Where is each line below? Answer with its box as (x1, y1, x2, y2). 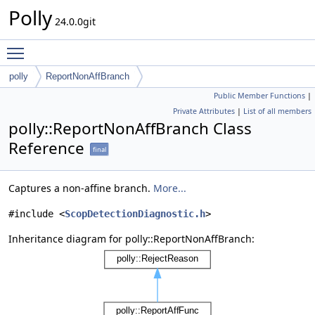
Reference (8, 137, 84, 159)
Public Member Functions (214, 91, 305, 101)
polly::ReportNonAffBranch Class (8, 117, 252, 139)
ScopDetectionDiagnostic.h (65, 208, 205, 219)
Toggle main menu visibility (31, 40, 161, 53)
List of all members (243, 106, 311, 116)
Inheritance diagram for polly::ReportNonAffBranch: (8, 232, 255, 245)
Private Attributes (173, 106, 235, 116)
